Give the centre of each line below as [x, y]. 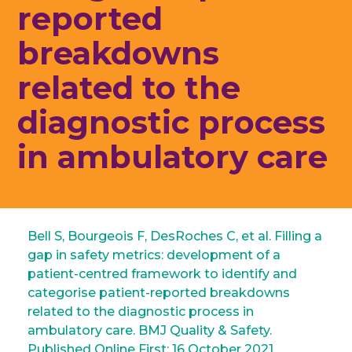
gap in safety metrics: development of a [154, 255]
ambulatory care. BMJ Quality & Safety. [149, 330]
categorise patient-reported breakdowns [158, 293]
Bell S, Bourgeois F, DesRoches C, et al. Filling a [174, 236]
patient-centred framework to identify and [162, 274]
